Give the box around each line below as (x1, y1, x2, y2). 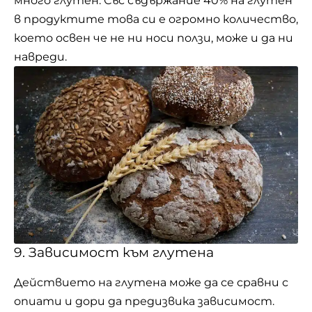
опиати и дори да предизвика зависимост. (14, 294, 274, 308)
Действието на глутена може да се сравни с (14, 275, 288, 289)
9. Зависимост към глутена (14, 244, 214, 261)
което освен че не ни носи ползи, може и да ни (14, 31, 293, 45)
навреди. (14, 49, 67, 63)
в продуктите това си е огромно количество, (14, 12, 298, 26)
